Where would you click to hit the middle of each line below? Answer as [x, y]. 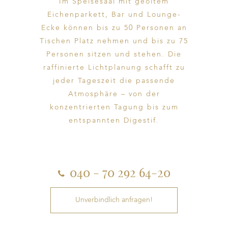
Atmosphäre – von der [114, 94]
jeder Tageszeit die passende [114, 81]
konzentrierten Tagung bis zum [114, 107]
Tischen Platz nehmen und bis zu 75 [114, 41]
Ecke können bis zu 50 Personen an [114, 28]
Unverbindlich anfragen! [114, 200]
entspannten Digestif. [114, 121]
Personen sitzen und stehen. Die [114, 54]
